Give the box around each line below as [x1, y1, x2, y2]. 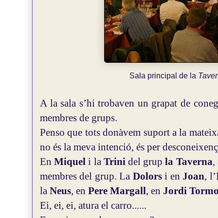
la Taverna [165, 156, 213, 167]
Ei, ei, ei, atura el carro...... [40, 200, 146, 211]
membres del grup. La [40, 170, 133, 182]
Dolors [132, 170, 165, 182]
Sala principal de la [129, 71, 197, 80]
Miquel [54, 156, 89, 167]
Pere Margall [88, 185, 146, 197]
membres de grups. [40, 112, 117, 124]
